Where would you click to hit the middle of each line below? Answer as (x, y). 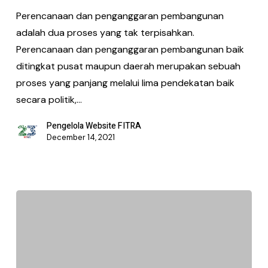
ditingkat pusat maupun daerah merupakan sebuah (128, 66)
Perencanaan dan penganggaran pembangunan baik (130, 50)
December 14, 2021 (80, 138)
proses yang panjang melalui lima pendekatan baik (125, 83)
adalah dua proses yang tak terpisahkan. (105, 33)
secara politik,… (49, 100)
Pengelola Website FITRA (94, 126)
